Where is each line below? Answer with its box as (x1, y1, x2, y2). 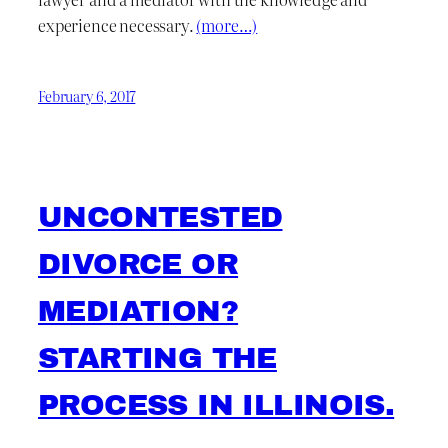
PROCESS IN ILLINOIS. (38, 389, 395, 422)
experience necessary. (38, 12, 197, 37)
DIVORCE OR (38, 248, 239, 281)
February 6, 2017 (38, 85, 136, 106)
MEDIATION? (38, 295, 239, 328)
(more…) (196, 12, 258, 37)
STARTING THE (38, 342, 277, 375)
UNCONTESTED (38, 201, 283, 234)
